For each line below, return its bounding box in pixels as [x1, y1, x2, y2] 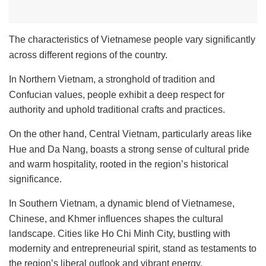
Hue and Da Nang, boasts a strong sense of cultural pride [9, 144, 249, 155]
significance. [9, 174, 62, 185]
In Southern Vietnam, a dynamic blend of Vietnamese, [9, 198, 235, 209]
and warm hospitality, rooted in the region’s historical [9, 159, 229, 170]
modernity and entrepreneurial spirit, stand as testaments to [9, 243, 256, 254]
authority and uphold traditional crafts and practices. [9, 104, 225, 115]
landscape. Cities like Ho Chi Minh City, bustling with [9, 229, 230, 239]
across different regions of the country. [9, 50, 167, 61]
